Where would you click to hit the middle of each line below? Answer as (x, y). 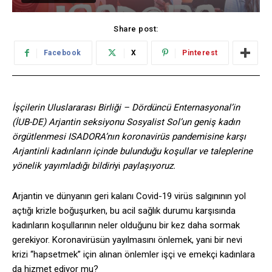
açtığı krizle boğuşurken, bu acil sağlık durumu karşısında (124, 211)
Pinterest (200, 53)
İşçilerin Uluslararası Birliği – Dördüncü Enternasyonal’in (126, 108)
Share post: (136, 29)
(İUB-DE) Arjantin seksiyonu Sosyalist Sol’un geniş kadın (126, 122)
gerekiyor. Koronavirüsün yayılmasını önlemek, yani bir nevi (127, 240)
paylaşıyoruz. (149, 166)
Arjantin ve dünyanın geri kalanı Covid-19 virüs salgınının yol (129, 196)
